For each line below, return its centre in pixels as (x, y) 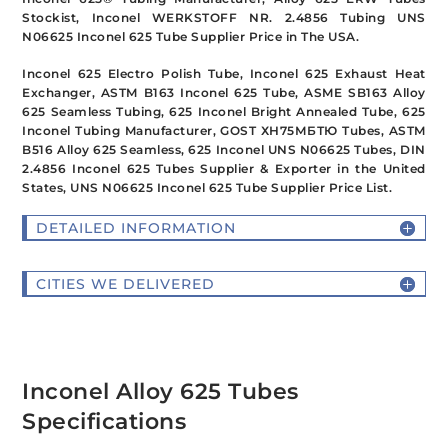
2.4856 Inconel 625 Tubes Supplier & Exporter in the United (224, 169)
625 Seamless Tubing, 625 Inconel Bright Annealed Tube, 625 (224, 112)
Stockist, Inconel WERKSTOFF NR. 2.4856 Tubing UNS (224, 18)
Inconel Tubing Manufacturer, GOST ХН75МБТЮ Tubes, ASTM (224, 131)
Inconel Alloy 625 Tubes (160, 392)
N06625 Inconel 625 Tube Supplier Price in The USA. (191, 37)
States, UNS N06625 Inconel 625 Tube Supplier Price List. (207, 188)
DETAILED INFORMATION (136, 227)
